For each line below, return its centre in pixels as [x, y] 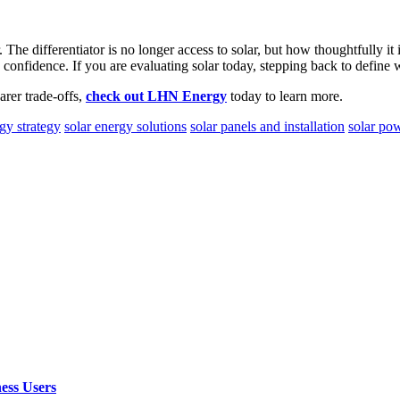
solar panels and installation [267, 126]
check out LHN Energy [156, 96]
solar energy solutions [125, 126]
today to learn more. [285, 96]
